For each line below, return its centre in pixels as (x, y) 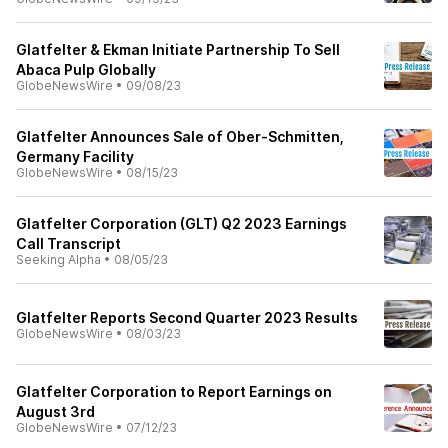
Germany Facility (75, 156)
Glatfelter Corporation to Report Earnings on (174, 391)
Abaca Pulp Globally (86, 69)
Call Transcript (68, 243)
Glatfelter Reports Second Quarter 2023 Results (187, 317)
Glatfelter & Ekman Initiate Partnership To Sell (178, 49)
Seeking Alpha (58, 259)
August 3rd (55, 411)
